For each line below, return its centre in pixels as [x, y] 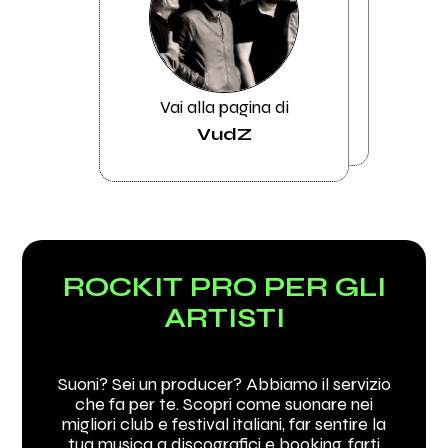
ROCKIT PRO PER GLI [224, 286]
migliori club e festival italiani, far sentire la [224, 423]
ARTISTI [224, 317]
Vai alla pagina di [224, 106]
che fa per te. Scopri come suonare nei [224, 403]
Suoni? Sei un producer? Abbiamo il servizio [224, 383]
